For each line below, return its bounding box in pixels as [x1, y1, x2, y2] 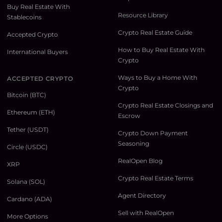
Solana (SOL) [7, 178, 45, 186]
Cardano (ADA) [7, 195, 52, 203]
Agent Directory [118, 192, 166, 200]
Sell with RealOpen [118, 209, 174, 217]
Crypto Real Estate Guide [118, 29, 192, 37]
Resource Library [118, 11, 168, 19]
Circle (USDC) [7, 143, 48, 151]
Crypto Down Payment [118, 129, 188, 137]
